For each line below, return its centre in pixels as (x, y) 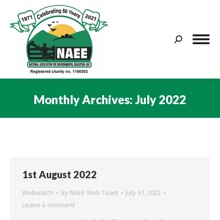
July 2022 (161, 99)
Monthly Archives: (84, 99)
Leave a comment (48, 205)
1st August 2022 (59, 174)
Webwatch (38, 192)
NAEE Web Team (94, 192)
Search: (186, 41)
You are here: (133, 114)
